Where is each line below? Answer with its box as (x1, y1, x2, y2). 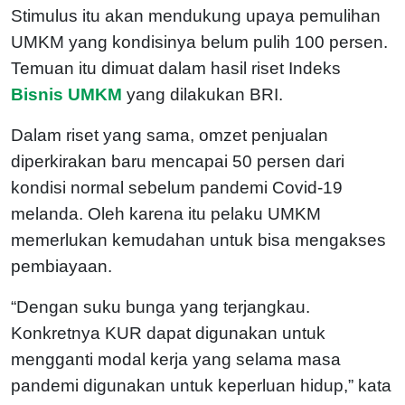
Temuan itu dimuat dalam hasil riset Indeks (11, 58, 341, 78)
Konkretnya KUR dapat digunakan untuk (11, 323, 325, 343)
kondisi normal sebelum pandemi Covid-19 (11, 177, 343, 197)
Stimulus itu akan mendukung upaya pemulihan (11, 5, 381, 25)
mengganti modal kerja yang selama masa (11, 349, 341, 369)
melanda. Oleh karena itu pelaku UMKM (11, 203, 321, 223)
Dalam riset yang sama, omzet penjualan (11, 125, 328, 145)
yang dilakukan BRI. (127, 84, 283, 104)
